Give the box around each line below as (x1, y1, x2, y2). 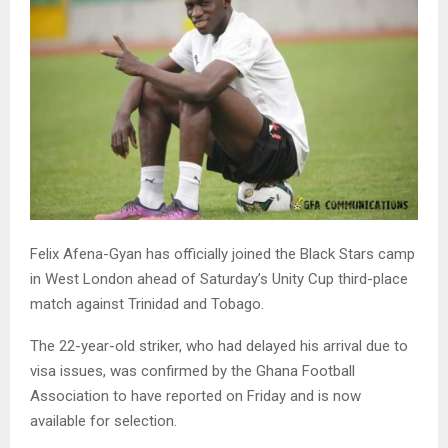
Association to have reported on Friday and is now (30, 387, 361, 406)
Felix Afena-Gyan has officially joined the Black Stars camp (30, 245, 415, 264)
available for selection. (30, 412, 177, 431)
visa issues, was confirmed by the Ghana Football (30, 362, 355, 381)
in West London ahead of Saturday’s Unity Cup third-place (30, 270, 408, 289)
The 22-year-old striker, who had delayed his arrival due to (30, 337, 408, 356)
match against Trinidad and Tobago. (30, 295, 264, 314)
